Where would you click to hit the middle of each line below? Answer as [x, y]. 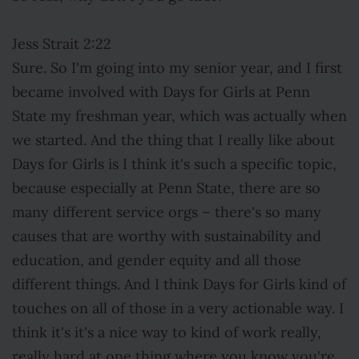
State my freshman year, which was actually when [179, 116]
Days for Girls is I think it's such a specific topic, [174, 164]
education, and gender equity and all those [157, 260]
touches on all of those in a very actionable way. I [178, 309]
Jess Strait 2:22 [62, 44]
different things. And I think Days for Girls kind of [179, 284]
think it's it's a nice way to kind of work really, [167, 333]
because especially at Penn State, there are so [166, 188]
